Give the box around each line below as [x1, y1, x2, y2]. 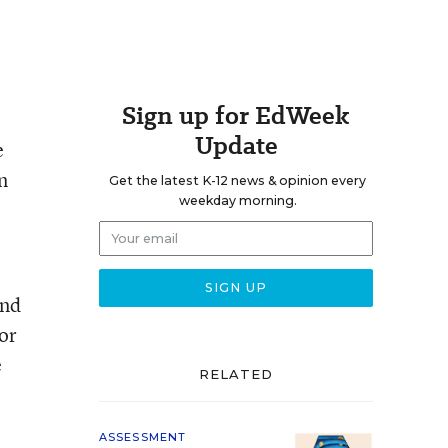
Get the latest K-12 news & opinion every [109, 173, 366, 188]
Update [194, 128, 278, 163]
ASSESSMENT [99, 430, 186, 444]
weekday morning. [178, 193, 297, 208]
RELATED [198, 366, 274, 382]
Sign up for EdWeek [122, 98, 350, 133]
